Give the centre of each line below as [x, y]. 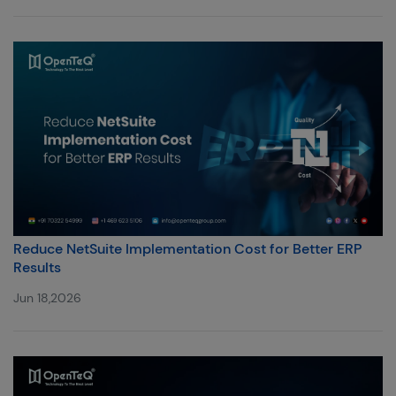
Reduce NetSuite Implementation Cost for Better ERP [187, 248]
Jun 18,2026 [47, 297]
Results [37, 267]
